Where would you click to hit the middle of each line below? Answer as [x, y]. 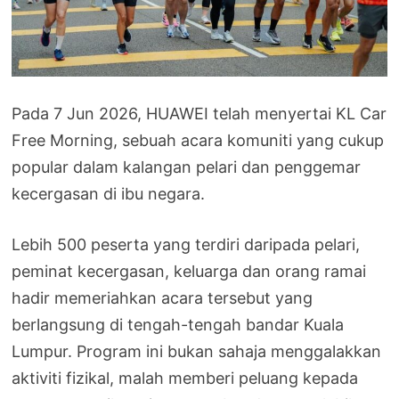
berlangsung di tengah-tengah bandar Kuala [178, 325]
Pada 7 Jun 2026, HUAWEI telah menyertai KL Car [199, 114]
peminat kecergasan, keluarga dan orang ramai [189, 272]
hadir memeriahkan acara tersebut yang [163, 298]
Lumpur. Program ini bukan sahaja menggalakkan [197, 352]
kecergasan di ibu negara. [109, 194]
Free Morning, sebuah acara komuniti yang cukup [198, 141]
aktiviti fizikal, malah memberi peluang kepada [185, 379]
